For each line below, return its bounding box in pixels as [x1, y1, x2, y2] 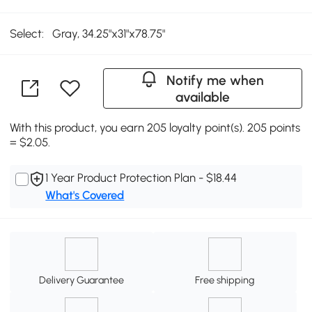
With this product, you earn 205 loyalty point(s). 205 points [10, 120, 301, 134]
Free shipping [195, 274, 255, 287]
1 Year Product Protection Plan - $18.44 [45, 170, 237, 185]
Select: [10, 26, 45, 41]
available [175, 88, 230, 105]
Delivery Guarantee [39, 274, 125, 287]
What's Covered [45, 187, 125, 202]
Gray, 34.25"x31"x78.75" [52, 26, 166, 41]
